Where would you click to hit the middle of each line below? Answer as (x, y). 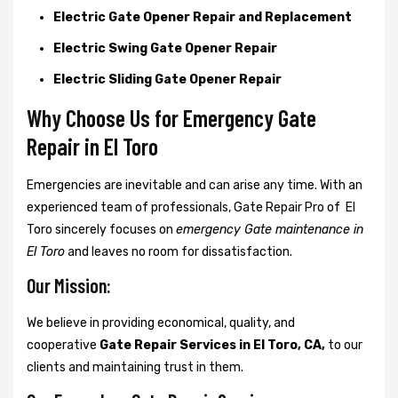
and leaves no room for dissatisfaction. (179, 251)
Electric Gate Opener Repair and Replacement (203, 17)
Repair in (65, 146)
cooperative (63, 345)
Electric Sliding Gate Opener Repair (167, 79)
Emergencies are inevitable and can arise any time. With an (195, 185)
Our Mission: (69, 285)
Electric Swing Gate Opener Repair (165, 48)
